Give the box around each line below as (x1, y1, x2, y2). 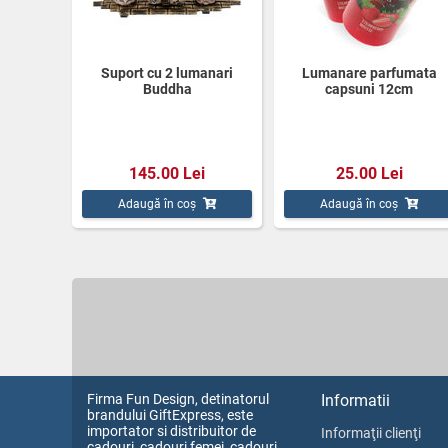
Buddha (142, 80, 192, 97)
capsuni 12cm (325, 80, 413, 97)
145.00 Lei (129, 163, 205, 183)
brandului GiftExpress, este (87, 406, 253, 423)
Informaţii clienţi (321, 424, 421, 441)
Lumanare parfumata (301, 64, 437, 81)
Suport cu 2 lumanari (101, 64, 233, 81)
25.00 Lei (335, 163, 403, 183)
